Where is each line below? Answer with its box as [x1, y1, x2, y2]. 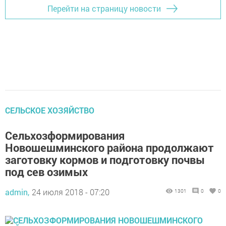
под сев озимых [5, 164, 88, 179]
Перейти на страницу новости [47, 3, 161, 14]
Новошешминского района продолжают [5, 140, 214, 155]
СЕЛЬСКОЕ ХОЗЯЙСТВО [5, 104, 94, 116]
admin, [5, 186, 29, 197]
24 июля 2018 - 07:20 [32, 186, 109, 197]
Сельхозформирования [5, 128, 125, 143]
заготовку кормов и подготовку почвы [5, 152, 205, 167]
